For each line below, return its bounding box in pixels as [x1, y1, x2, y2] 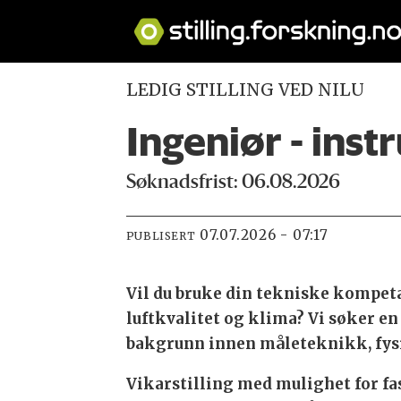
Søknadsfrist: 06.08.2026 [125, 173, 340, 192]
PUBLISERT [125, 228, 196, 243]
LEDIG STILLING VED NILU [125, 79, 364, 100]
